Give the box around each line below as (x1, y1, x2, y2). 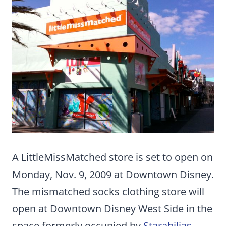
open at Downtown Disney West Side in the (12, 201, 212, 215)
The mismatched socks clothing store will (12, 184, 204, 198)
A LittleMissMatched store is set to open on (12, 150, 213, 164)
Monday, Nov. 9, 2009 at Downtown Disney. (12, 167, 214, 181)
